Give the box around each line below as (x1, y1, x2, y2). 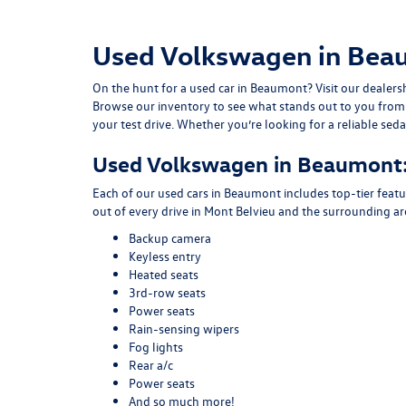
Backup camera (129, 229, 211, 246)
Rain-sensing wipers (129, 320, 239, 337)
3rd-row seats (129, 284, 206, 301)
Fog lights (129, 338, 183, 355)
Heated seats (129, 266, 198, 283)
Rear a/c (129, 356, 173, 373)
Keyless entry (129, 247, 201, 265)
